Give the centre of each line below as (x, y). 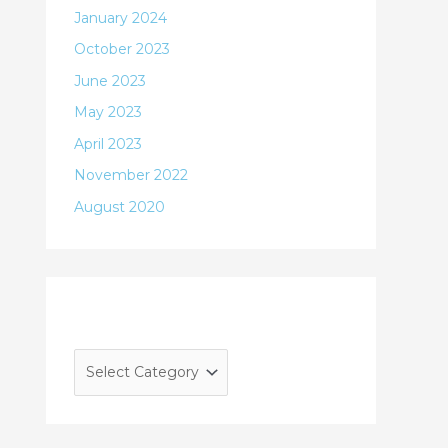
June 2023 (110, 80)
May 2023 (108, 112)
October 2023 (122, 49)
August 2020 (119, 206)
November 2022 (131, 175)
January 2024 (120, 17)
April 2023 (108, 143)
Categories (127, 319)
